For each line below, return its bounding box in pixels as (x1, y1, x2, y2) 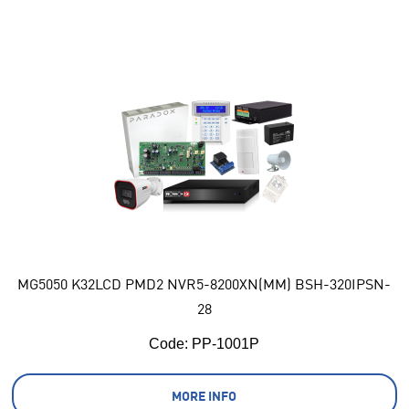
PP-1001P (188, 335, 260, 351)
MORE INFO (172, 386, 237, 404)
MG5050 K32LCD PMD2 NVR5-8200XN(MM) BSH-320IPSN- (17, 273, 392, 293)
